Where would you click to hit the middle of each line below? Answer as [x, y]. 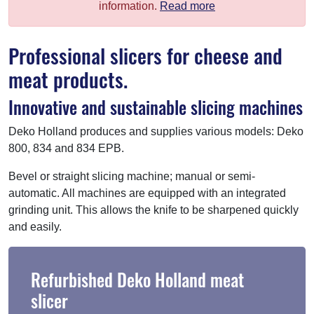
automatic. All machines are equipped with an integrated [147, 193]
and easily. [35, 226]
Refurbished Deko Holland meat [137, 279]
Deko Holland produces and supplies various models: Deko [156, 131]
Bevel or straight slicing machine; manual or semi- [132, 176]
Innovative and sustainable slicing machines [156, 107]
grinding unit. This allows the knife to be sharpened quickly [153, 210]
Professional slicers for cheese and [145, 55]
